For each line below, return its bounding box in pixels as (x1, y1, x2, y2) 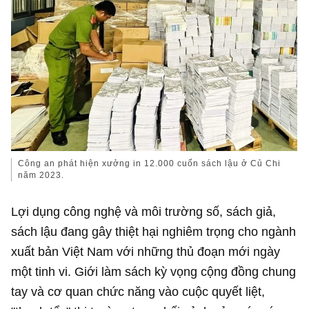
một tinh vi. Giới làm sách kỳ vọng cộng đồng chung (11, 263, 297, 279)
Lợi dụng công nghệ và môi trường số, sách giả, (11, 203, 277, 219)
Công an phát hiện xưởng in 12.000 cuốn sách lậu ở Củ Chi (18, 159, 281, 169)
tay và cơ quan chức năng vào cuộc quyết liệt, (11, 283, 266, 299)
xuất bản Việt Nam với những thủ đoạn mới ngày (11, 243, 281, 259)
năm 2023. (18, 170, 65, 181)
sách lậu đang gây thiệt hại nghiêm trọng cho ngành (11, 223, 297, 239)
